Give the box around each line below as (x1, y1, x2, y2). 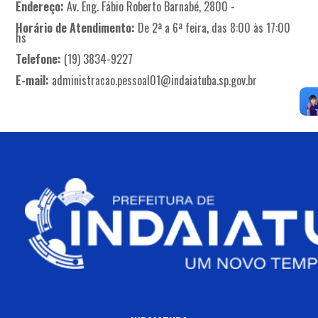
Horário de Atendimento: (16, 18, 136, 36)
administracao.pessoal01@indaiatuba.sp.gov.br (52, 71, 258, 89)
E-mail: (16, 71, 50, 89)
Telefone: (16, 50, 62, 67)
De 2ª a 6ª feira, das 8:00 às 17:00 (135, 18, 291, 36)
